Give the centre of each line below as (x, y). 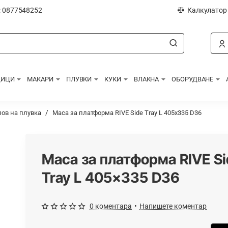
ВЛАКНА (146, 79)
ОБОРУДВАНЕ (193, 79)
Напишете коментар (173, 206)
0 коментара (111, 206)
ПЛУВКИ (79, 79)
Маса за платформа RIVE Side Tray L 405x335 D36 (127, 113)
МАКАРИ (40, 79)
